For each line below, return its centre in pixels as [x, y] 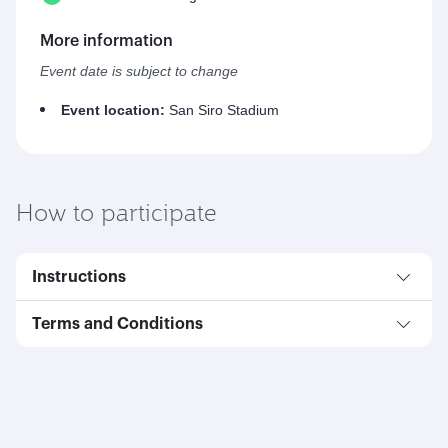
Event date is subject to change [141, 71]
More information [106, 40]
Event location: [113, 110]
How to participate [116, 211]
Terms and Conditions [117, 323]
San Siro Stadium [222, 110]
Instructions [79, 276]
